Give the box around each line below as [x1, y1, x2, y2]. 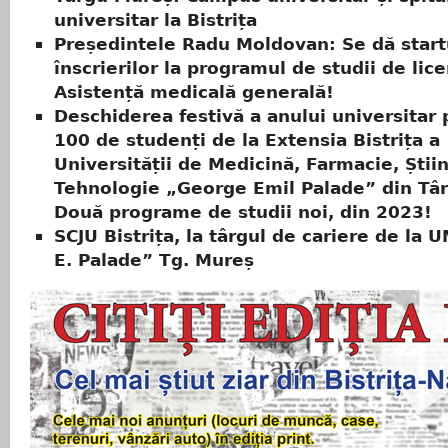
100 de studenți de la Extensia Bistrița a [54, 130, 440, 151]
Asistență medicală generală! [54, 82, 334, 103]
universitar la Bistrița [54, 10, 257, 31]
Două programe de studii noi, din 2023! [54, 202, 432, 223]
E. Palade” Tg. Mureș [54, 250, 254, 271]
